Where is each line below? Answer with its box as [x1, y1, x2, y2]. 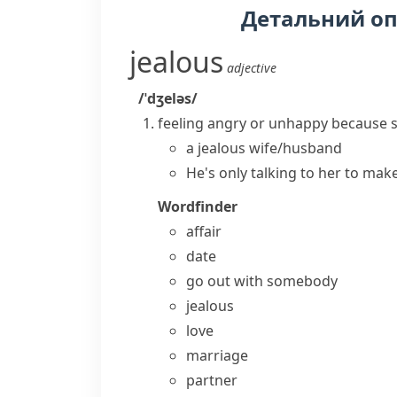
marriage [186, 346, 248, 365]
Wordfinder [158, 197, 237, 216]
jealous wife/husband [198, 138, 342, 158]
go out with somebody [186, 271, 338, 291]
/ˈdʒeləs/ [138, 89, 198, 108]
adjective [227, 59, 276, 76]
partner [186, 370, 237, 390]
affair [186, 222, 222, 241]
